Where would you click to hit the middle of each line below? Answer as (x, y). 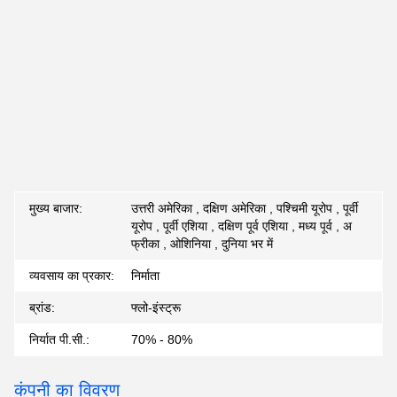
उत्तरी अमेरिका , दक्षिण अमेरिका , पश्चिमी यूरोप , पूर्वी (244, 208)
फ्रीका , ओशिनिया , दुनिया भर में (202, 244)
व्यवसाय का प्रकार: (72, 276)
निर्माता (145, 276)
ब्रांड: (42, 307)
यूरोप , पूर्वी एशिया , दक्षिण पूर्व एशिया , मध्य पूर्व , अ (241, 226)
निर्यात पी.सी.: (59, 339)
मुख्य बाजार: (56, 208)
